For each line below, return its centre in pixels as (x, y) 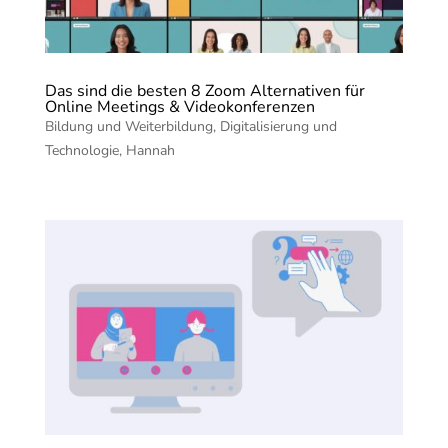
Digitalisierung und (278, 127)
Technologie (81, 151)
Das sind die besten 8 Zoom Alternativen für (204, 91)
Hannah (150, 151)
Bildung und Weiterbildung (128, 127)
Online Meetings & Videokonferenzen (179, 107)
